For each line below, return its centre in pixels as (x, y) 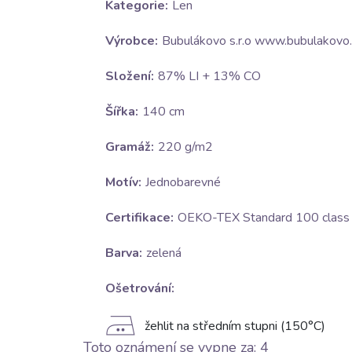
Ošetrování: (139, 289)
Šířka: (121, 112)
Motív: (123, 183)
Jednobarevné (183, 183)
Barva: (123, 253)
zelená (163, 253)
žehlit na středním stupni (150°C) (235, 326)
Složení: (129, 77)
